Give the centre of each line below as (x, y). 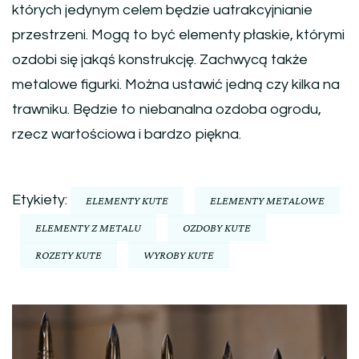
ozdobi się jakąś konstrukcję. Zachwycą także (160, 59)
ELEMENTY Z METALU (88, 227)
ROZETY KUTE (69, 254)
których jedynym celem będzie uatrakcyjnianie (162, 10)
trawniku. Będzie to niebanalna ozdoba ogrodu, (167, 109)
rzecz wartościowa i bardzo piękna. (127, 134)
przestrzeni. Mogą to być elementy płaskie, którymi (178, 34)
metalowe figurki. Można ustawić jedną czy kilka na (176, 84)
